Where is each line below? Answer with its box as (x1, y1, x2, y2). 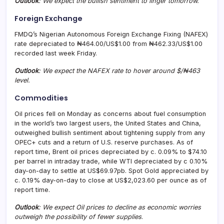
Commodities (14, 92, 68, 103)
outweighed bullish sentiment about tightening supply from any (14, 128, 205, 136)
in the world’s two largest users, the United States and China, (14, 119, 201, 127)
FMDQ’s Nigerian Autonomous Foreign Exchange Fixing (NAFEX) (14, 30, 208, 38)
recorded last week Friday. (14, 49, 97, 57)
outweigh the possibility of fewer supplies (14, 212, 141, 220)
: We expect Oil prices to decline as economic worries (38, 203, 201, 211)
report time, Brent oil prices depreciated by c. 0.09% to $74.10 (14, 147, 207, 155)
